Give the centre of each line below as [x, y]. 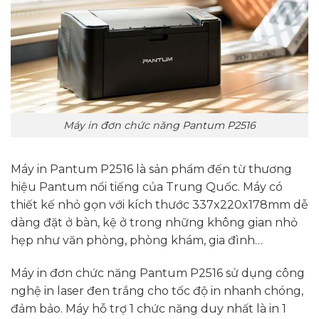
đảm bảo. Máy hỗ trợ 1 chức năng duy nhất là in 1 [148, 309]
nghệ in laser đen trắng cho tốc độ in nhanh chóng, [157, 291]
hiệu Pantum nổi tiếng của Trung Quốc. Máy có [147, 187]
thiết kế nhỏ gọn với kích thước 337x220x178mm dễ [159, 205]
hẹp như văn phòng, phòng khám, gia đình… [137, 241]
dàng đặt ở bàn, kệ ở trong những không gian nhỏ [154, 223]
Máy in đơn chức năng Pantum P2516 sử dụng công [158, 273]
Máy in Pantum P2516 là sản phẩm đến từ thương [151, 169]
